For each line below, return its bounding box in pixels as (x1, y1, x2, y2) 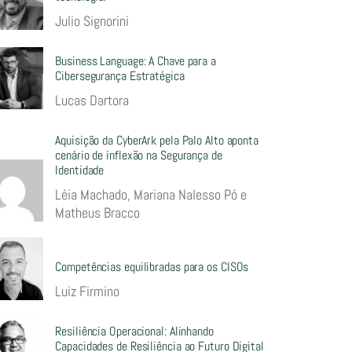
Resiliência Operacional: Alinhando (55, 322, 214, 339)
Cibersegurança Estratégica (55, 68, 185, 85)
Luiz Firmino (55, 281, 120, 300)
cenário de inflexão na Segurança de (55, 147, 222, 164)
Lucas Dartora (55, 91, 130, 110)
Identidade (55, 162, 104, 179)
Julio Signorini (55, 12, 130, 31)
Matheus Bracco (55, 203, 141, 222)
